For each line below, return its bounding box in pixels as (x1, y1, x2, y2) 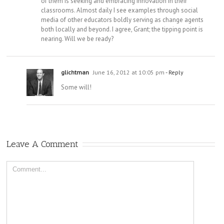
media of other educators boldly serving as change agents (41, 15, 204, 24)
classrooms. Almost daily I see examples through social (41, 5, 198, 14)
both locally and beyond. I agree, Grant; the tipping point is (41, 24, 203, 33)
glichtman (61, 68, 89, 76)
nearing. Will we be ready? (41, 34, 114, 43)
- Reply (164, 68, 184, 76)
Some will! (61, 82, 92, 91)
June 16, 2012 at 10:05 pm (91, 68, 165, 76)
